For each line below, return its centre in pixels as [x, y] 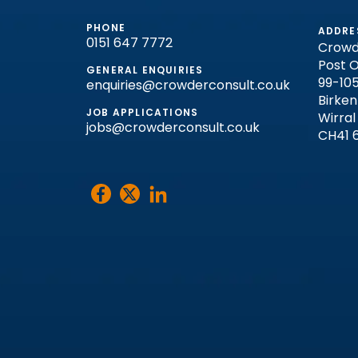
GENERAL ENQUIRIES [145, 70]
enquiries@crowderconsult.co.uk [188, 85]
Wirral [336, 117]
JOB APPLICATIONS [143, 112]
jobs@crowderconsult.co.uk [173, 127]
